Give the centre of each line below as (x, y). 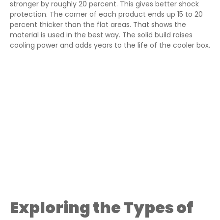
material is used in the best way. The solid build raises (101, 35)
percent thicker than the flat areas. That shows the (98, 25)
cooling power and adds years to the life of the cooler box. (110, 45)
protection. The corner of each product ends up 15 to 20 (106, 14)
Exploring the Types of (101, 207)
